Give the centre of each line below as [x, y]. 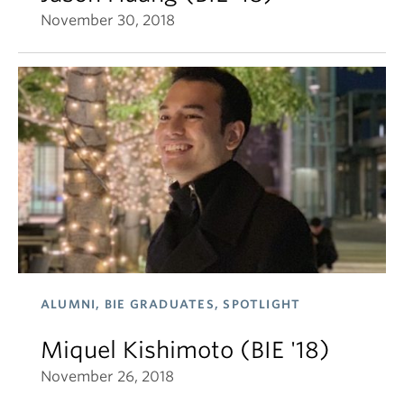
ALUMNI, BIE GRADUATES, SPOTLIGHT [171, 304]
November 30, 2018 [108, 20]
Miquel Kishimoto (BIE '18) [185, 350]
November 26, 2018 [107, 376]
